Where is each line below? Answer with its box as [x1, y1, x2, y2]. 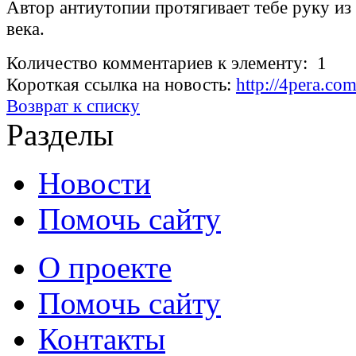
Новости [38, 166, 151, 200]
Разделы [6, 118, 114, 152]
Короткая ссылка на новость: [6, 74, 236, 95]
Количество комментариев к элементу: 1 [6, 52, 327, 74]
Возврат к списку [6, 95, 140, 117]
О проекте [38, 250, 172, 284]
